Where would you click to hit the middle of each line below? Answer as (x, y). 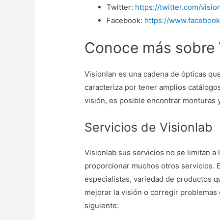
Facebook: (126, 21)
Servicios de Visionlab (149, 127)
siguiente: (102, 205)
